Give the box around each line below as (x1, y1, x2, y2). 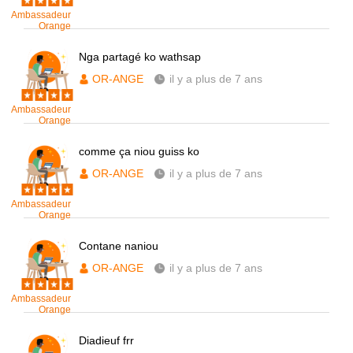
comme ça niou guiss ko (79, 145, 199, 158)
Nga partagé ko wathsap (79, 50, 201, 63)
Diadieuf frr (79, 334, 134, 347)
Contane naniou (79, 240, 158, 252)
